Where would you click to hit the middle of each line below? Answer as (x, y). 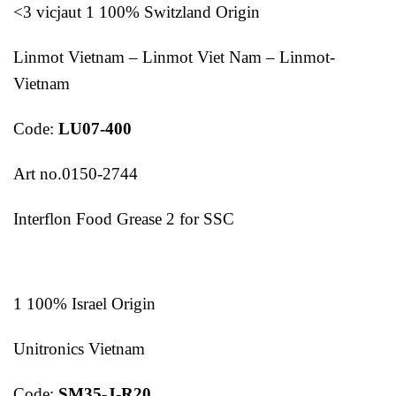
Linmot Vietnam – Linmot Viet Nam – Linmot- (174, 57)
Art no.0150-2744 (76, 173)
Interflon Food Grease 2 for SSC (124, 218)
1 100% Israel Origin (84, 304)
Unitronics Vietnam (79, 348)
